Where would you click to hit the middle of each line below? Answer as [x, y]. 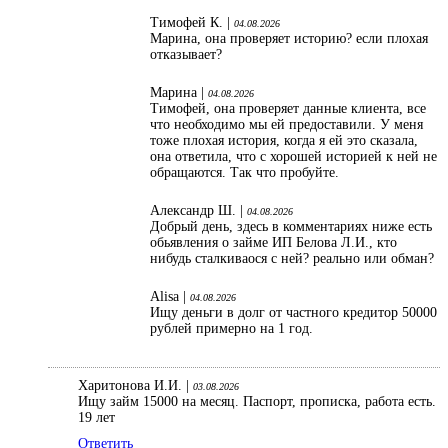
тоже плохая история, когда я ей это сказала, [284, 141]
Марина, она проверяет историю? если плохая [289, 39]
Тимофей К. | [192, 23]
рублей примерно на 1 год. [231, 329]
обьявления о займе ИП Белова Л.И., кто [273, 243]
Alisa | [170, 297]
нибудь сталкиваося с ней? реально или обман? [292, 259]
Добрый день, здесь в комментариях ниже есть [291, 227]
